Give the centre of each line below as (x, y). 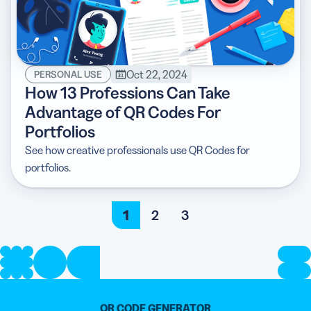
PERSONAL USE (68, 74)
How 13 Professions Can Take (128, 92)
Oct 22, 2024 (157, 74)
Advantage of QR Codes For (123, 112)
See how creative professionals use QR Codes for (137, 150)
